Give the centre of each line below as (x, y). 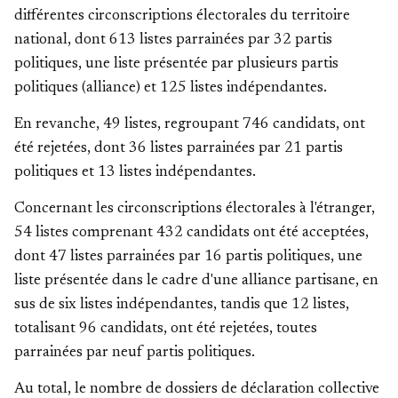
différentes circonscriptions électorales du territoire (182, 16)
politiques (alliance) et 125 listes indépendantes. (171, 88)
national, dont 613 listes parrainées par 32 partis (173, 40)
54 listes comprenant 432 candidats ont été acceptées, (191, 233)
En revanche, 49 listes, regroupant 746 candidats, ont (190, 125)
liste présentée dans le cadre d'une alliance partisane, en (196, 281)
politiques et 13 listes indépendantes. (135, 173)
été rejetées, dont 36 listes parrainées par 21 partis (179, 149)
